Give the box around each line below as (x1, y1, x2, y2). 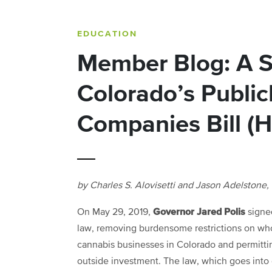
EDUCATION (77, 29, 137, 38)
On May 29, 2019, (77, 207, 153, 217)
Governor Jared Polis (153, 206, 245, 217)
